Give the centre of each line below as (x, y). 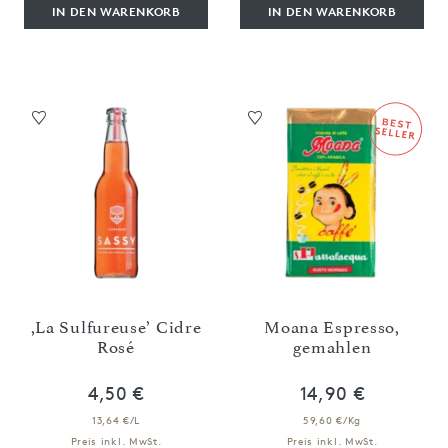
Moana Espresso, (332, 326)
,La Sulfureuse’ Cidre (116, 326)
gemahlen (332, 346)
